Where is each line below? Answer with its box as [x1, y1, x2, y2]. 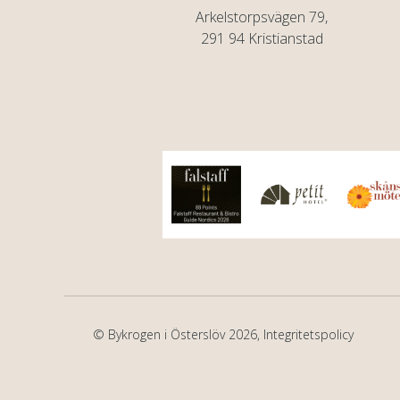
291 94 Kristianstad [200, 28, 323, 48]
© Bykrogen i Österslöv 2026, [93, 325, 263, 343]
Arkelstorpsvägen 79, [196, 6, 329, 27]
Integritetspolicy [263, 325, 354, 343]
